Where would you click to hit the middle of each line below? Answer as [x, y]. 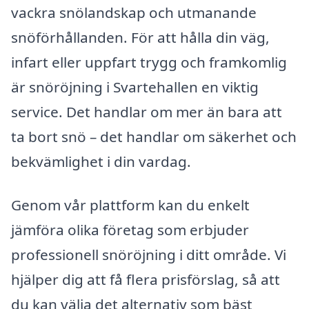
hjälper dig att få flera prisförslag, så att [146, 280]
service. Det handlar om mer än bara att [147, 111]
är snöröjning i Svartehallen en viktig [135, 87]
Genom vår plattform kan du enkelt [130, 205]
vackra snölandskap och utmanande [134, 12]
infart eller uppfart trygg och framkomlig [149, 62]
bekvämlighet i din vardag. [101, 161]
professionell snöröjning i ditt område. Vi [149, 255]
